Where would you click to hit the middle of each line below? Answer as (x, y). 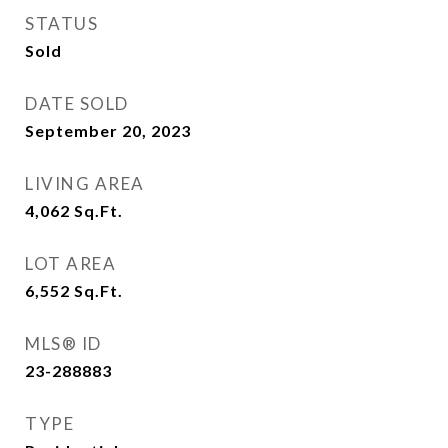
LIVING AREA (85, 183)
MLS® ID (63, 343)
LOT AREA (70, 263)
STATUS (61, 23)
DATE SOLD (77, 103)
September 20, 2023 (108, 130)
